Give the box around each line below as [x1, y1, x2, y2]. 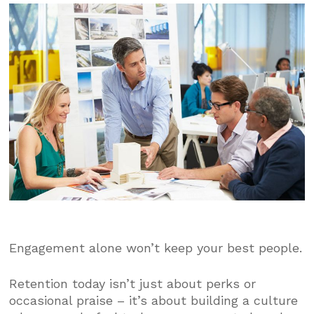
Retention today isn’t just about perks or [9, 275, 257, 291]
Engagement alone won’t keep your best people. [9, 240, 303, 255]
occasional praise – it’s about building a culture [9, 292, 299, 308]
